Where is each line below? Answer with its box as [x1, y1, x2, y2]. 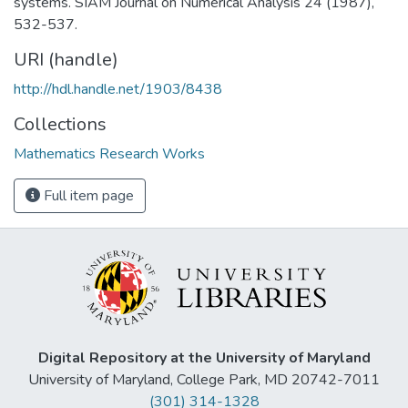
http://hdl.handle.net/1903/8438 [14, 78, 222, 99]
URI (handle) [14, 46, 118, 72]
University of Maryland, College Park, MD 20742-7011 [28, 370, 380, 391]
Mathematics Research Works [14, 143, 205, 164]
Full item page [40, 185, 134, 206]
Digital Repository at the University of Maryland [37, 348, 371, 369]
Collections [14, 111, 107, 137]
